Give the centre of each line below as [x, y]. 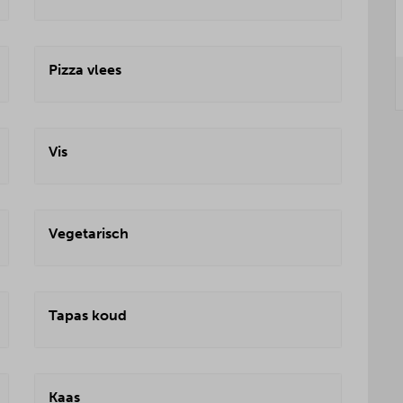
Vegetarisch [89, 233]
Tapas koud [88, 315]
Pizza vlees [85, 70]
